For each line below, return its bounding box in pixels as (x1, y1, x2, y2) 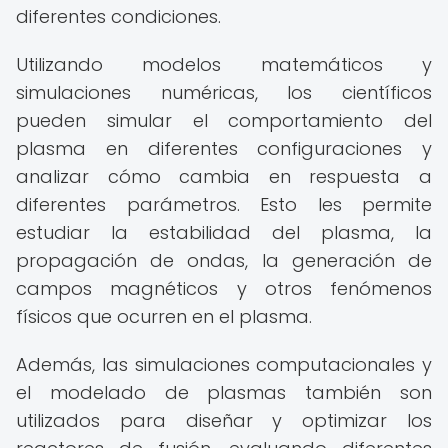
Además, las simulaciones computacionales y (16, 352, 432, 377)
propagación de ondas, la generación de (16, 248, 432, 273)
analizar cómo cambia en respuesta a (16, 164, 432, 189)
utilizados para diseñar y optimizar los (16, 408, 432, 433)
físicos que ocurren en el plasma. (16, 304, 312, 329)
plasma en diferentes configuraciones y (16, 136, 432, 161)
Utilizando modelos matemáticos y (16, 52, 432, 77)
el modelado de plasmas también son (16, 380, 432, 405)
